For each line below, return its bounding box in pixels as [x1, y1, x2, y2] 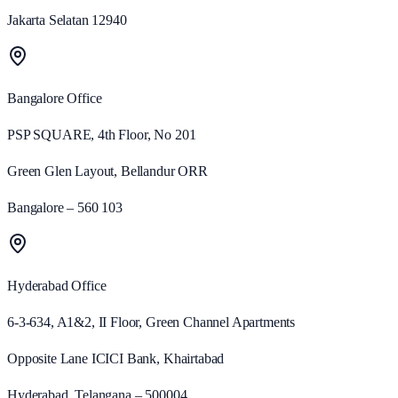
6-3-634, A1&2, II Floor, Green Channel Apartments [7, 314, 296, 330]
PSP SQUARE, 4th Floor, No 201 [7, 127, 196, 143]
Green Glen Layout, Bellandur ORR [7, 163, 208, 179]
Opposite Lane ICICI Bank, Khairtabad [7, 351, 225, 367]
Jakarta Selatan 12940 [7, 12, 127, 28]
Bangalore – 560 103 [7, 200, 123, 216]
